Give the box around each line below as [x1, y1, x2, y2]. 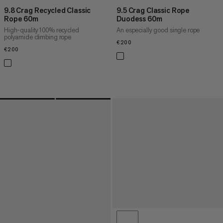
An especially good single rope [116, 25, 200, 34]
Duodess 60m [116, 13, 162, 23]
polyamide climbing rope [4, 32, 72, 41]
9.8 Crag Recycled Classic [4, 5, 91, 15]
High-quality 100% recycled [4, 25, 79, 34]
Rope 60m [4, 13, 38, 23]
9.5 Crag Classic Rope [116, 5, 190, 15]
